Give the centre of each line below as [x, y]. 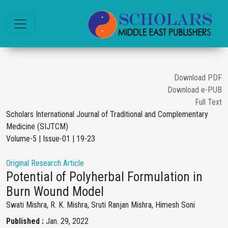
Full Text [208, 102]
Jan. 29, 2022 [67, 221]
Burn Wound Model [55, 192]
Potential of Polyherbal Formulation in [104, 177]
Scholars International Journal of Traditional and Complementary [107, 114]
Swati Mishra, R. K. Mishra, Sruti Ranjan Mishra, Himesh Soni [101, 205]
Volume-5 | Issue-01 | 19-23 [51, 139]
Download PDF [198, 78]
